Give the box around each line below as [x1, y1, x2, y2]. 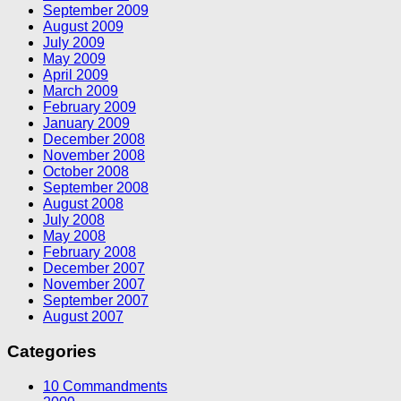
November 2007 [43, 277, 145, 293]
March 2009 [43, 83, 118, 99]
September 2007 [43, 293, 149, 309]
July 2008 [43, 212, 105, 228]
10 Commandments [43, 378, 167, 394]
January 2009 [43, 115, 130, 132]
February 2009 [43, 99, 136, 115]
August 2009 [43, 19, 124, 35]
